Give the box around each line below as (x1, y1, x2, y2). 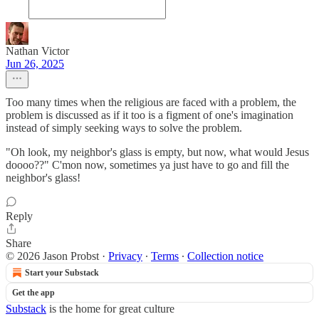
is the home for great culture (46, 303, 174, 315)
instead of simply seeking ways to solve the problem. (6, 122, 242, 134)
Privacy (108, 250, 142, 262)
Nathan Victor (6, 45, 69, 57)
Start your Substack (25, 268, 99, 278)
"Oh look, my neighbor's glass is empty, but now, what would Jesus (6, 146, 309, 158)
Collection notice (187, 250, 263, 262)
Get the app (12, 288, 55, 298)
